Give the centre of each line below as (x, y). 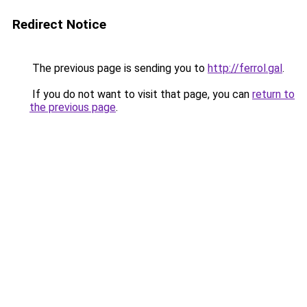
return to (273, 94)
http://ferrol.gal (245, 68)
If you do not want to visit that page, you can (141, 94)
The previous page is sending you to (119, 68)
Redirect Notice (59, 24)
